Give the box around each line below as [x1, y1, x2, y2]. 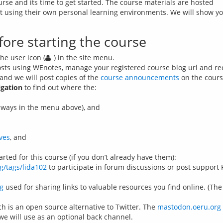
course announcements [101, 73, 179, 82]
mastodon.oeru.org [157, 202, 221, 212]
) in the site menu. [54, 53, 114, 62]
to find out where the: [22, 83, 97, 92]
